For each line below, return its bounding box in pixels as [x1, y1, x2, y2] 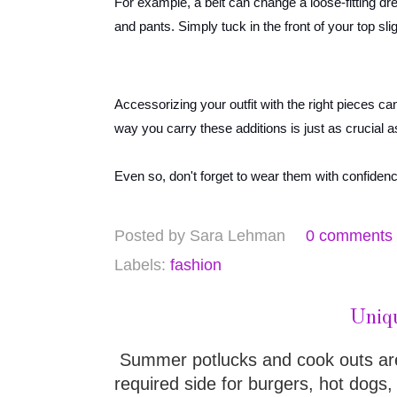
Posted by [114, 226, 190, 245]
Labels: [114, 256, 170, 275]
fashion [170, 256, 222, 275]
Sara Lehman [190, 226, 285, 245]
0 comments [306, 226, 393, 245]
